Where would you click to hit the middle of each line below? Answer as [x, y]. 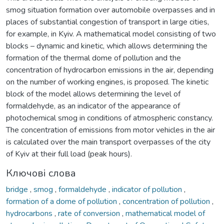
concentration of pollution [167, 201]
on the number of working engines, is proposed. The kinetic [107, 82]
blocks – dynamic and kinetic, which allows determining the [107, 46]
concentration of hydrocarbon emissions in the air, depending [110, 70]
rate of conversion [90, 213]
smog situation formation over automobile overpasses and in [110, 10]
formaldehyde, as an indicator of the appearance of [93, 106]
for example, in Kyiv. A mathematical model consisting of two [111, 34]
